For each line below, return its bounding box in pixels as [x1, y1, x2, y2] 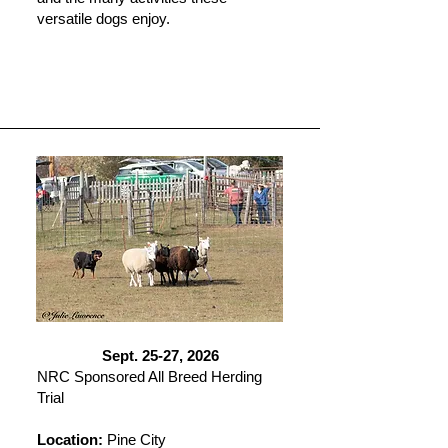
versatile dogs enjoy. [37, 10, 170, 27]
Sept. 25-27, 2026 [102, 347, 219, 364]
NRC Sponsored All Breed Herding [37, 368, 262, 385]
